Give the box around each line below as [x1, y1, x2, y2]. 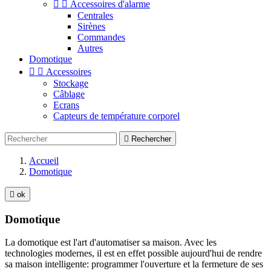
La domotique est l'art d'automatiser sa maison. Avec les [5, 237, 217, 248]
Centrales [77, 10, 113, 21]
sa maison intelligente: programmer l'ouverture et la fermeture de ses [5, 259, 263, 270]
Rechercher [131, 134, 171, 143]
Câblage [53, 89, 85, 99]
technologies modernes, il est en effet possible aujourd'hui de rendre [5, 248, 262, 259]
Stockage [53, 78, 88, 88]
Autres [77, 43, 103, 53]
